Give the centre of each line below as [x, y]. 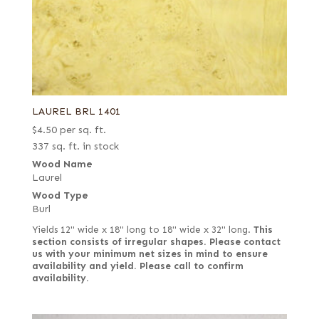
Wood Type [60, 195]
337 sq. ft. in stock [75, 146]
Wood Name [62, 164]
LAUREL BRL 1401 [76, 111]
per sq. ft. [83, 130]
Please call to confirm [191, 266]
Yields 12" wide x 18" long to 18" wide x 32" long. [142, 230]
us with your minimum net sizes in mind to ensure [150, 254]
